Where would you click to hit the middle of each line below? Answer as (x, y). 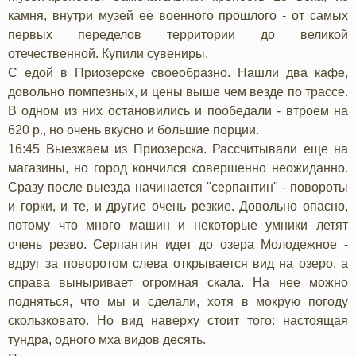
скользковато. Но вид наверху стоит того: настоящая (178, 320)
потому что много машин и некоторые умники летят (178, 225)
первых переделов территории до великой (178, 34)
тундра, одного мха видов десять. (107, 339)
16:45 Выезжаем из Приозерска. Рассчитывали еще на (178, 149)
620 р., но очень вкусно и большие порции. (133, 130)
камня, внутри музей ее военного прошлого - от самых (178, 15)
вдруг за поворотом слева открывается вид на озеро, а (178, 263)
